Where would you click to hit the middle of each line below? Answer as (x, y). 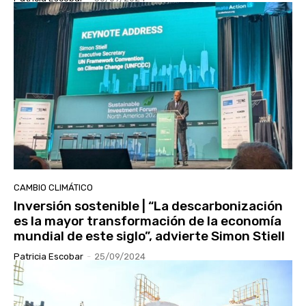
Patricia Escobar (48, 257)
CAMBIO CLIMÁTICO (53, 188)
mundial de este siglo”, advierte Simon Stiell (149, 236)
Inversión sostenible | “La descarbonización (148, 206)
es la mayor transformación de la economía (148, 221)
